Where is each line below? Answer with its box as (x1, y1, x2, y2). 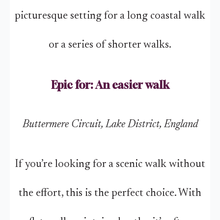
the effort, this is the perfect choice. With (19, 188, 201, 199)
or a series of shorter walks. (49, 40, 171, 51)
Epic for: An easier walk (51, 79, 169, 92)
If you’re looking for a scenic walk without (15, 159, 205, 170)
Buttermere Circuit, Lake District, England (22, 119, 198, 130)
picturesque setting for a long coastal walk (15, 11, 205, 22)
